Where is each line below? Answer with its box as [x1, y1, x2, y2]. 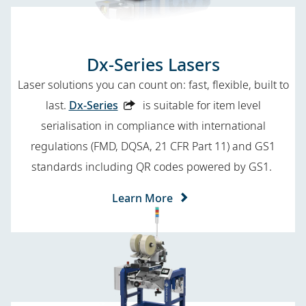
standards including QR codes [31, 158, 184, 174]
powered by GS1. [186, 158, 275, 174]
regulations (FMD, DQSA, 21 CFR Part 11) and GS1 [31, 138, 275, 154]
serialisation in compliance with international [40, 117, 266, 133]
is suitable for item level [139, 97, 261, 113]
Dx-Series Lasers [86, 52, 220, 76]
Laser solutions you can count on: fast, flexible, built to [17, 76, 289, 92]
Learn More [111, 190, 173, 206]
